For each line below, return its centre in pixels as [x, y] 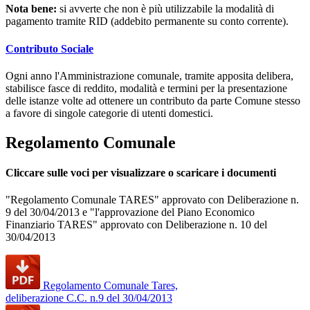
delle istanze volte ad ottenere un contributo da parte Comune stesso [153, 100]
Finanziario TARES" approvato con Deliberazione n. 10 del [136, 225]
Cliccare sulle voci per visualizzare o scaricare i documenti [141, 173]
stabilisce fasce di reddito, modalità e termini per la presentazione [146, 88]
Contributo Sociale [49, 48]
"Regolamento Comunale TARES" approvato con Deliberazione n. [152, 200]
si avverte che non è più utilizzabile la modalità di [165, 9]
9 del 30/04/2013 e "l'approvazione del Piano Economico [130, 212]
